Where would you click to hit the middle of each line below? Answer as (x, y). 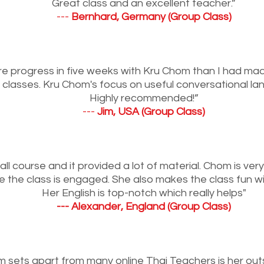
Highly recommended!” (144, 98)
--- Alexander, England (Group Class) (144, 206)
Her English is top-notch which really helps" (144, 193)
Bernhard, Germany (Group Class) (151, 16)
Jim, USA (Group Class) (151, 111)
